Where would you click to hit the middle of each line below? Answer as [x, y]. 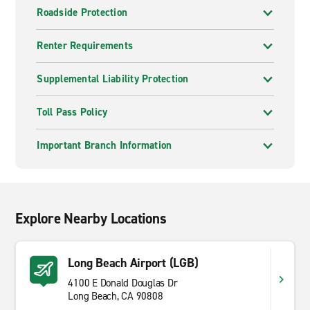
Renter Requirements [85, 46]
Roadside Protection [82, 12]
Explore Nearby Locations [91, 219]
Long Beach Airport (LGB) [133, 263]
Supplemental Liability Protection [113, 79]
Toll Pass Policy [72, 112]
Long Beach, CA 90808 [116, 296]
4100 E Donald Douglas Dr [123, 283]
